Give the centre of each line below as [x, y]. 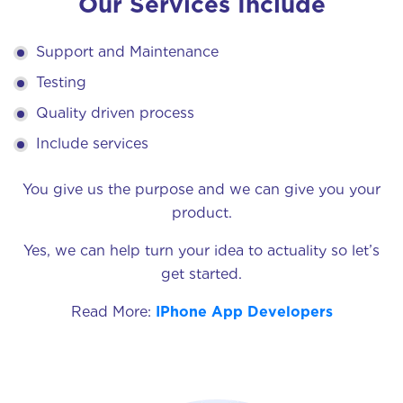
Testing [61, 82]
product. [201, 212]
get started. [201, 273]
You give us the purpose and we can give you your [201, 189]
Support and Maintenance [127, 51]
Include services [92, 143]
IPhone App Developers [244, 311]
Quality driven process [115, 112]
